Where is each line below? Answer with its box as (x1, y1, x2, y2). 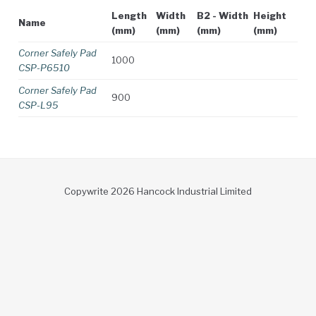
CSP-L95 (18, 99, 59, 111)
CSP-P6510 (18, 61, 70, 73)
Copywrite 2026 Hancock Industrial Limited (64, 186, 252, 197)
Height (253, 9, 286, 21)
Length (111, 9, 147, 21)
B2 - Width (197, 9, 248, 21)
